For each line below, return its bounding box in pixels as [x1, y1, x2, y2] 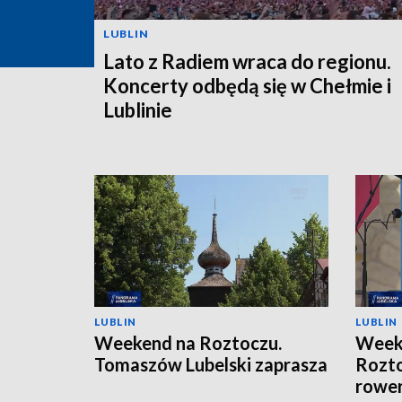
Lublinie [103, 97, 172, 122]
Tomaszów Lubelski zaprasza [94, 353, 328, 375]
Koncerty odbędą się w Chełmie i [103, 73, 391, 98]
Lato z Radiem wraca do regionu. [103, 48, 391, 74]
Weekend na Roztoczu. [94, 331, 282, 354]
